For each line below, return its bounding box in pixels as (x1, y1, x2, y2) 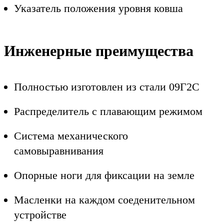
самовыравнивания (14, 144, 103, 157)
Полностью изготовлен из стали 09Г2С (14, 80, 199, 93)
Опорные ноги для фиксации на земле (14, 169, 194, 182)
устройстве (14, 208, 66, 221)
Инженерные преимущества (4, 42, 193, 60)
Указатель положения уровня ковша (14, 1, 183, 14)
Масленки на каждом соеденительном (14, 193, 195, 206)
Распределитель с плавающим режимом (14, 104, 202, 117)
